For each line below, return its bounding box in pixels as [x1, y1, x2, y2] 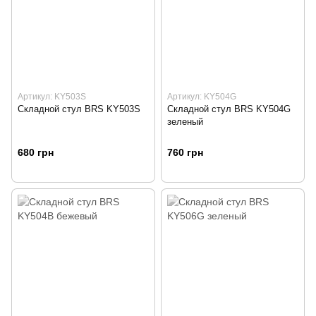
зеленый [167, 116, 203, 128]
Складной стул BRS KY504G [167, 104, 291, 115]
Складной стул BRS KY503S [18, 104, 140, 115]
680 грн [18, 146, 54, 158]
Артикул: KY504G [167, 92, 236, 102]
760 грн [167, 146, 203, 158]
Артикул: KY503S [18, 92, 86, 102]
